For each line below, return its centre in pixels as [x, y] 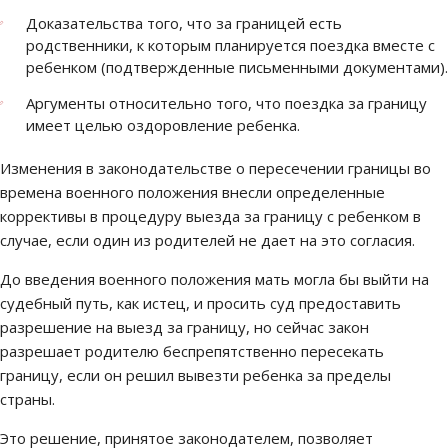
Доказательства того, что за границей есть [184, 23]
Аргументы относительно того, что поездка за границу [226, 103]
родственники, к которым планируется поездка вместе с [230, 45]
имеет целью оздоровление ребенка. [163, 125]
